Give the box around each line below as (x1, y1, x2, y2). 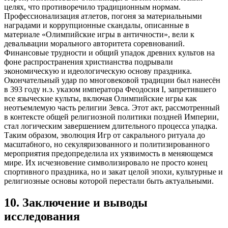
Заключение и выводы (22, 196, 148, 210)
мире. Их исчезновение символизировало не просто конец (4, 158, 208, 167)
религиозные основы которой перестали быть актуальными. (4, 177, 214, 186)
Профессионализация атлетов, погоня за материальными (4, 12, 202, 21)
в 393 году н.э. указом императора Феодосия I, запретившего (4, 85, 216, 94)
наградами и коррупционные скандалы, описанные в (4, 21, 189, 30)
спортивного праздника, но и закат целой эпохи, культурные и (4, 167, 223, 177)
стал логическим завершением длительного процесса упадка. (4, 122, 217, 131)
